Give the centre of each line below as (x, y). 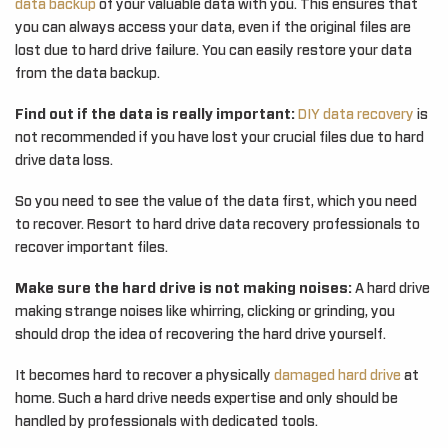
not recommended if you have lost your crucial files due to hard (219, 138)
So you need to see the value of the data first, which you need (216, 202)
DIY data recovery (356, 115)
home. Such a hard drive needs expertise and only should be (206, 399)
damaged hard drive (337, 376)
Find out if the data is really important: (155, 115)
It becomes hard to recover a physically (144, 376)
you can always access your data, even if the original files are (213, 28)
